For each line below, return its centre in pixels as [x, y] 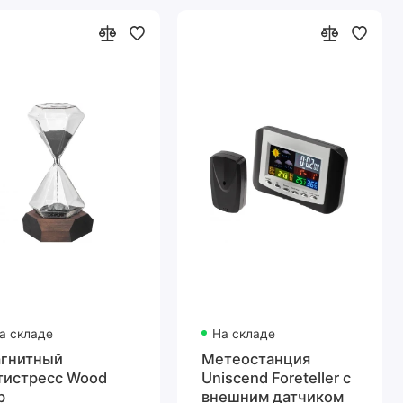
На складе [243, 334]
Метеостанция [256, 358]
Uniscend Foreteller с [277, 377]
